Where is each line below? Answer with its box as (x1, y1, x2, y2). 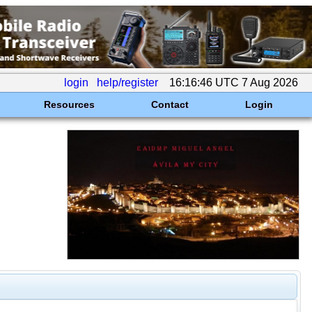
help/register (97, 77, 158, 88)
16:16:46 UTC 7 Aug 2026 (166, 77, 301, 88)
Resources (43, 99, 95, 110)
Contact (150, 99, 189, 110)
